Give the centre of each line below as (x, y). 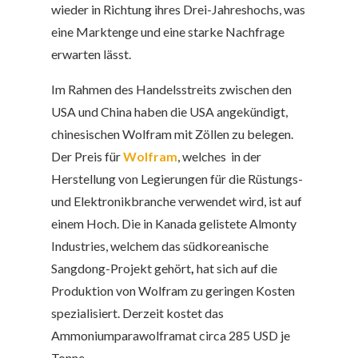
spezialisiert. (87, 313)
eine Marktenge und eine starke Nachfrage (168, 32)
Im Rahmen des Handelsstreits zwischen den (171, 89)
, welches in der (219, 157)
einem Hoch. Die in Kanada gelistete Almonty (174, 224)
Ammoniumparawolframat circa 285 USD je (171, 336)
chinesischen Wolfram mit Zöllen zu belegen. (172, 134)
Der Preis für (87, 157)
